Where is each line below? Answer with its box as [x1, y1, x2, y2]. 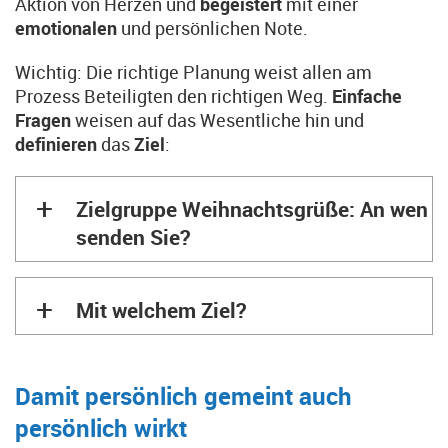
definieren [15, 132, 101, 156]
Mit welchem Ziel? [76, 296, 246, 324]
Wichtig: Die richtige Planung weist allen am [15, 60, 372, 84]
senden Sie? [76, 223, 190, 251]
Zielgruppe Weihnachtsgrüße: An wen [76, 195, 428, 223]
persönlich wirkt [15, 412, 187, 444]
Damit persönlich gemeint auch [15, 380, 352, 412]
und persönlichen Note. [121, 16, 312, 40]
